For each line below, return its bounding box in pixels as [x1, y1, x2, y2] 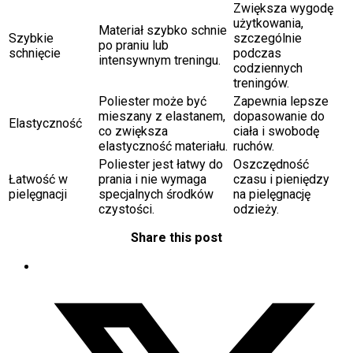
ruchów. [233, 139, 274, 154]
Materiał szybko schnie [98, 23, 227, 39]
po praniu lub [98, 38, 169, 54]
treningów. [233, 76, 289, 91]
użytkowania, [233, 16, 303, 32]
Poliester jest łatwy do [98, 157, 223, 173]
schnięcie [9, 46, 61, 61]
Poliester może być [98, 94, 206, 110]
